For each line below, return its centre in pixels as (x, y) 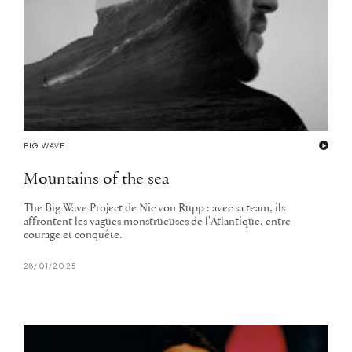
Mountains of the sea (97, 180)
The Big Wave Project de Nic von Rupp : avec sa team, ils (154, 209)
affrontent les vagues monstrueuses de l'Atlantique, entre (157, 222)
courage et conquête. (73, 236)
